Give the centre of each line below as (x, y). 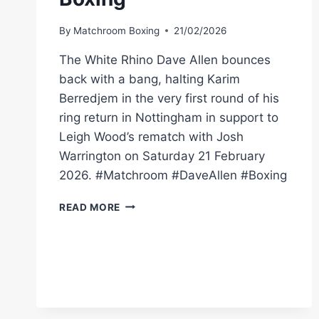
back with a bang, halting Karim (150, 79)
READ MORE (90, 207)
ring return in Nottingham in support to (169, 117)
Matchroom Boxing (117, 30)
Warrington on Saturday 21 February (162, 156)
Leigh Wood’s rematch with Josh (151, 136)
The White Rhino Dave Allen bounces (165, 59)
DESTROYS (148, 233)
